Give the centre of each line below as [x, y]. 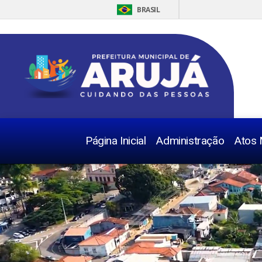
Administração [190, 141]
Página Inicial [116, 141]
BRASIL [149, 10]
